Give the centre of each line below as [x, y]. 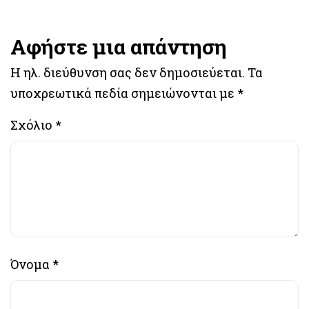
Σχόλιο [33, 124]
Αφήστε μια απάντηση [119, 46]
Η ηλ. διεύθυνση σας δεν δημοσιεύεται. [128, 72]
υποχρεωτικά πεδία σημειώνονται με [124, 93]
